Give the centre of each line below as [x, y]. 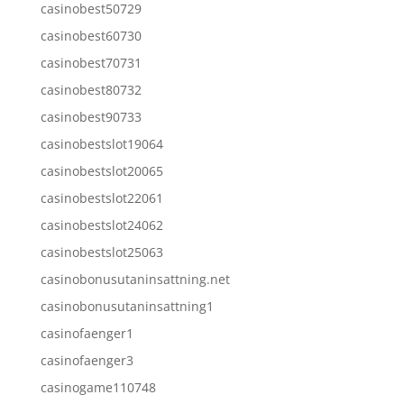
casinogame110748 [98, 387]
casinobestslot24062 [101, 225]
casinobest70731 [91, 62]
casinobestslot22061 [101, 197]
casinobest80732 [91, 89]
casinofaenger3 [87, 360]
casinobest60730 [91, 35]
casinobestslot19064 [101, 143]
